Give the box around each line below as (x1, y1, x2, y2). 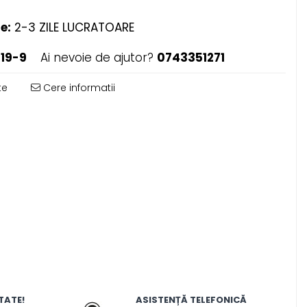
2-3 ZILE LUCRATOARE (10, 19, 134, 36)
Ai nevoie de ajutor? (40, 49, 153, 66)
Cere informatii (40, 81, 115, 95)
